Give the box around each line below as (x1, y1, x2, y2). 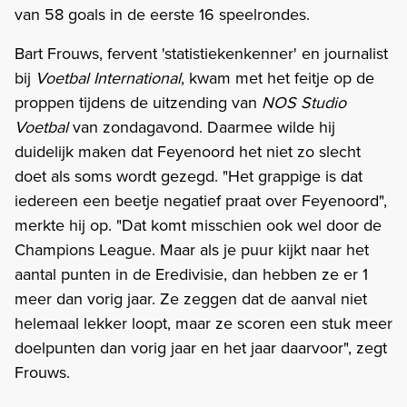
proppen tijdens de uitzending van (15, 90, 262, 114)
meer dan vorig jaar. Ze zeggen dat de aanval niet (15, 286, 367, 310)
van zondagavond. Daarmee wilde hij (73, 114, 335, 138)
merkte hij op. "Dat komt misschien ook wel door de (15, 213, 382, 236)
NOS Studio (262, 90, 346, 114)
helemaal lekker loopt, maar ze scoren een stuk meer (15, 311, 392, 334)
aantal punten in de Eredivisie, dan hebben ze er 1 (15, 262, 368, 285)
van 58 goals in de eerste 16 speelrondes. (15, 2, 314, 25)
